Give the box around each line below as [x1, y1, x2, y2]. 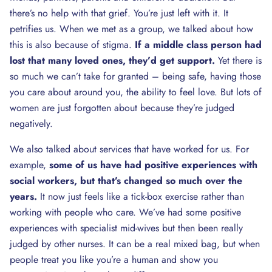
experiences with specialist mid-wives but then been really [10, 221, 243, 235]
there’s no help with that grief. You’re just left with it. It [10, 6, 228, 20]
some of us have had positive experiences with [49, 158, 257, 172]
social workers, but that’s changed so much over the [10, 174, 242, 188]
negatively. [10, 117, 53, 131]
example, [10, 158, 49, 172]
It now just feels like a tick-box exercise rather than [37, 189, 244, 203]
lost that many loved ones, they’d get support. [10, 53, 215, 67]
